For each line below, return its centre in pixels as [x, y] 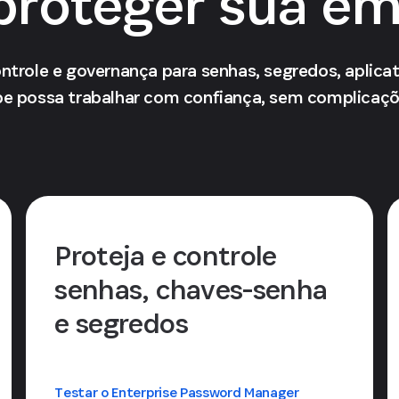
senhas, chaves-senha [191, 289]
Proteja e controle [166, 256]
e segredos [121, 323]
